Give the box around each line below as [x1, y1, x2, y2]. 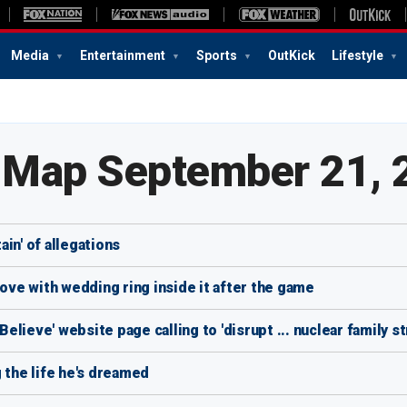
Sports [196, 48, 240, 63]
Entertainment [80, 48, 168, 63]
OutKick [268, 48, 315, 63]
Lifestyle [332, 48, 386, 63]
